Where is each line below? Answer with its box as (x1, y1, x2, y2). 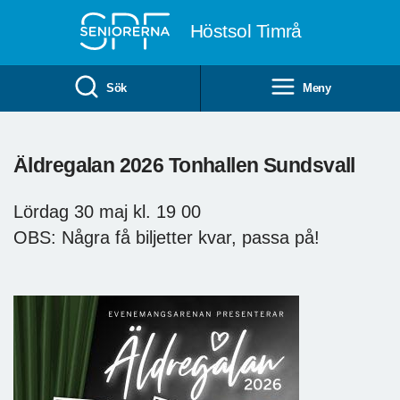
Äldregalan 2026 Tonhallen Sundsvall (13, 153, 355, 177)
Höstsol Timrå (189, 20, 302, 42)
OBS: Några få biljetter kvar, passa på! (13, 227, 320, 247)
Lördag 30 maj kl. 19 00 (13, 201, 201, 221)
